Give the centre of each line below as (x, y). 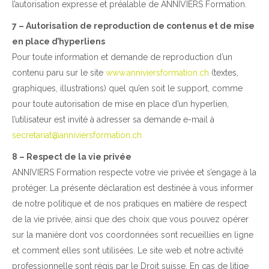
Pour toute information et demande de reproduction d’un (122, 57)
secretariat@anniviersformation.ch (77, 135)
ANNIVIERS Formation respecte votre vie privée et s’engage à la (134, 173)
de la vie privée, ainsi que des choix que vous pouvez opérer (130, 219)
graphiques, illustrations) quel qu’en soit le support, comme (127, 89)
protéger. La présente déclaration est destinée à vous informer (133, 188)
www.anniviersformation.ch (157, 73)
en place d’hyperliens (59, 42)
